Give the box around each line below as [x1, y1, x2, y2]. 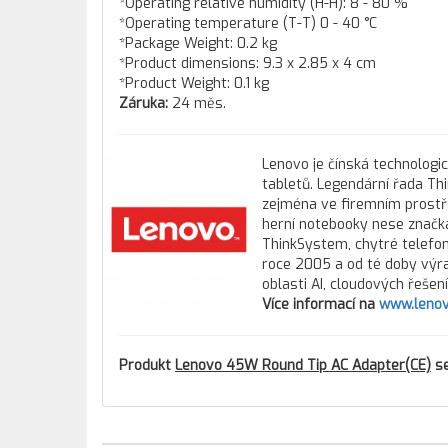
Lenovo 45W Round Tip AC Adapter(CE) [175, 356, 431, 375]
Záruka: [119, 94, 168, 113]
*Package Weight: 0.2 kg [119, 34, 277, 53]
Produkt [119, 356, 175, 375]
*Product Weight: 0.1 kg [119, 74, 269, 93]
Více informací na [262, 295, 379, 314]
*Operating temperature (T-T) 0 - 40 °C [119, 14, 377, 33]
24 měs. [168, 94, 226, 113]
